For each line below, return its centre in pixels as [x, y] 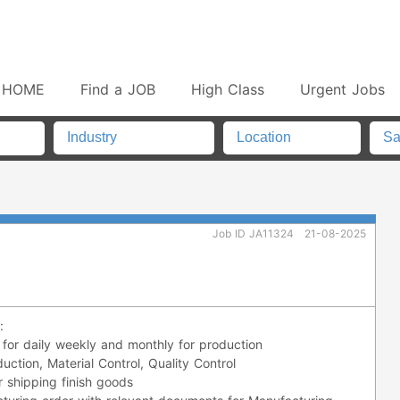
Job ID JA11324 [253, 233]
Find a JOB [118, 89]
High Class [228, 89]
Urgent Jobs [343, 89]
